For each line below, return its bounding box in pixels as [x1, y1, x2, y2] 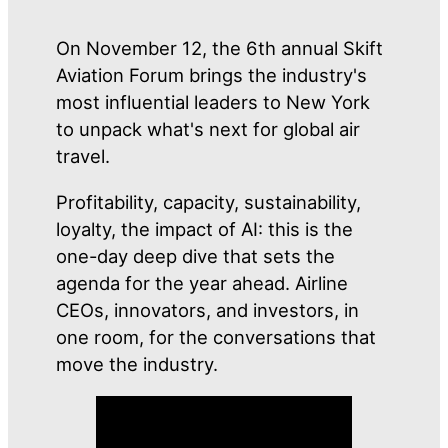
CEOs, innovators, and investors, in [56, 298, 360, 321]
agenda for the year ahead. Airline [56, 271, 349, 294]
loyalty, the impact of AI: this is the [56, 217, 354, 240]
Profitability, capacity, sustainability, [56, 190, 362, 213]
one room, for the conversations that [56, 325, 377, 348]
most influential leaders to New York [56, 91, 371, 114]
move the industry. [56, 352, 219, 375]
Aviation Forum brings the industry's [56, 64, 368, 87]
